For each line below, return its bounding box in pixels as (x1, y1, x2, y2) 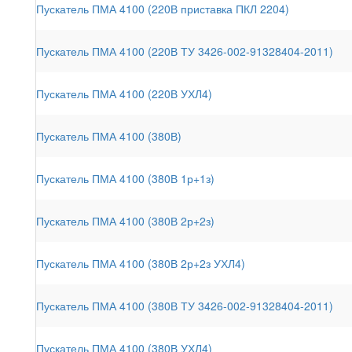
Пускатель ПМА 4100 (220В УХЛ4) (36, 85, 212, 101)
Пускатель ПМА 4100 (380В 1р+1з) (36, 170, 214, 186)
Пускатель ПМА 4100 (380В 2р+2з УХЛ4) (36, 255, 245, 271)
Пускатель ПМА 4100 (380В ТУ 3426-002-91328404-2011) (36, 297, 333, 313)
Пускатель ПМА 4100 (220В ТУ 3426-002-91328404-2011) (36, 42, 333, 59)
